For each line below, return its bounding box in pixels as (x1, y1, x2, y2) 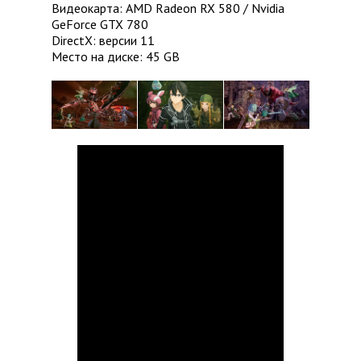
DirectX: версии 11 (52, 32, 155, 49)
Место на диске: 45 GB (52, 48, 180, 65)
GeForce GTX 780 (52, 16, 148, 33)
